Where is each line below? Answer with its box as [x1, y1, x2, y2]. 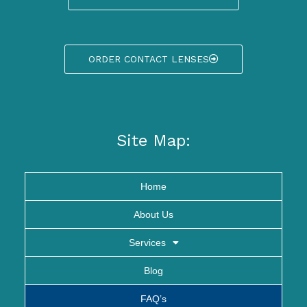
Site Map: [116, 131, 191, 151]
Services [128, 237, 166, 249]
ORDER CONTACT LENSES [88, 53, 209, 64]
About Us [134, 209, 173, 221]
